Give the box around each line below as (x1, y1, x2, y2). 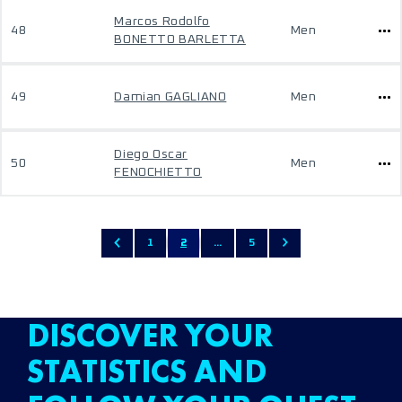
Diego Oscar (114, 148, 188, 161)
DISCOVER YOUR (27, 315, 273, 356)
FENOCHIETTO (114, 166, 202, 179)
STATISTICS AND (27, 351, 267, 392)
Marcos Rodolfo (114, 15, 210, 28)
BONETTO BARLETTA (114, 33, 246, 46)
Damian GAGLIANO (114, 91, 227, 103)
